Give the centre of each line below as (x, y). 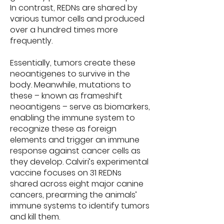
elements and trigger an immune (75, 140)
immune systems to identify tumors (80, 206)
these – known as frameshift (66, 96)
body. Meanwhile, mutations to (70, 85)
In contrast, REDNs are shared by (74, 8)
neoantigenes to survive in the (70, 74)
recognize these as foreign (63, 129)
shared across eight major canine (77, 184)
